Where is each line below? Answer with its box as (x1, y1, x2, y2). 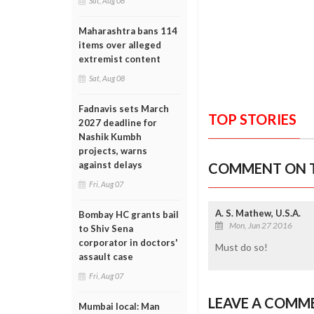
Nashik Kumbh (78, 131, 142, 142)
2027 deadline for (78, 117, 157, 128)
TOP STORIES (208, 110, 296, 128)
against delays (78, 159, 142, 170)
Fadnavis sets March (78, 103, 169, 114)
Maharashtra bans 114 (78, 25, 177, 36)
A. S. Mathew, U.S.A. (215, 207, 301, 219)
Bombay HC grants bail (78, 209, 179, 220)
